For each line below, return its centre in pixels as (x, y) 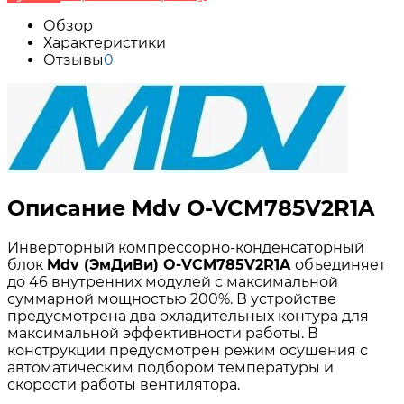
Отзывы (73, 60)
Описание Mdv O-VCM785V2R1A (191, 207)
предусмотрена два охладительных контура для (188, 316)
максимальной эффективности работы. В (163, 333)
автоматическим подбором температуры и (170, 367)
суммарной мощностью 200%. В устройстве (172, 298)
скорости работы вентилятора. (124, 384)
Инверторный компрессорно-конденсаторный (186, 247)
